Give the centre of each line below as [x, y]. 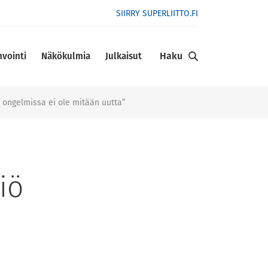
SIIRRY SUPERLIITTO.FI [157, 13]
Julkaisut [124, 56]
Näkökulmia [66, 56]
